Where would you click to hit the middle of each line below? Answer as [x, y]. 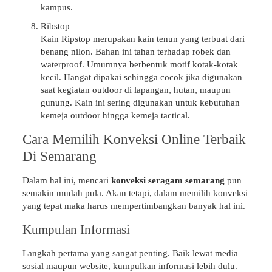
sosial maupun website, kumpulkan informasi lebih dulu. [130, 266]
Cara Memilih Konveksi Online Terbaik [134, 139]
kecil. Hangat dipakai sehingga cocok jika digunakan [141, 77]
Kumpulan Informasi [76, 229]
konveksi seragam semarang [168, 180]
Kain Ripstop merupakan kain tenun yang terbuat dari [142, 39]
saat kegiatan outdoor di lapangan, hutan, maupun [135, 90]
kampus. [56, 7]
